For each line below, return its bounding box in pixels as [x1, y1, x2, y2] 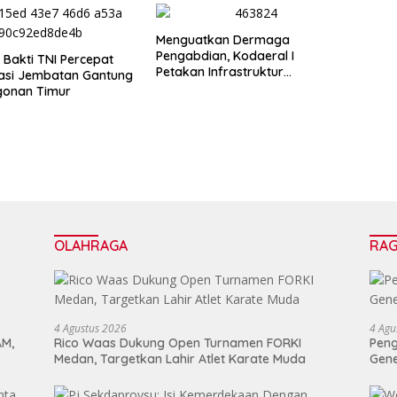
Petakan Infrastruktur [155, 64, 284, 81]
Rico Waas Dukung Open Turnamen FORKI [53, 335, 301, 352]
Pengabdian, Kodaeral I [155, 48, 294, 65]
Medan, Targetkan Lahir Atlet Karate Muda [53, 351, 306, 368]
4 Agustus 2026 [53, 321, 127, 337]
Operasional [155, 80, 229, 97]
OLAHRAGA [53, 237, 128, 255]
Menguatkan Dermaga [155, 32, 290, 49]
